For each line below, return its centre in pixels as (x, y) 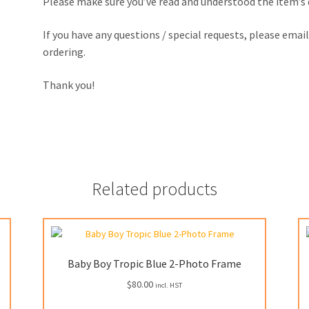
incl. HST (168, 285)
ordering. (64, 51)
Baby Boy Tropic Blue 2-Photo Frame (154, 263)
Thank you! (69, 84)
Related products (154, 189)
